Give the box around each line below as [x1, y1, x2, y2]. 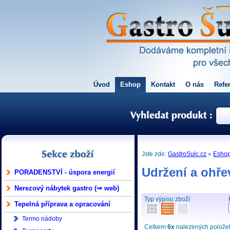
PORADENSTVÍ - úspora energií [14, 168, 115, 176]
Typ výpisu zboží [144, 196, 190, 203]
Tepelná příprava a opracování [14, 200, 110, 208]
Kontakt [151, 81, 175, 88]
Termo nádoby [22, 215, 62, 222]
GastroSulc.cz [168, 150, 207, 158]
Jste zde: [142, 150, 168, 158]
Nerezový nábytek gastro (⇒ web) [14, 184, 119, 192]
